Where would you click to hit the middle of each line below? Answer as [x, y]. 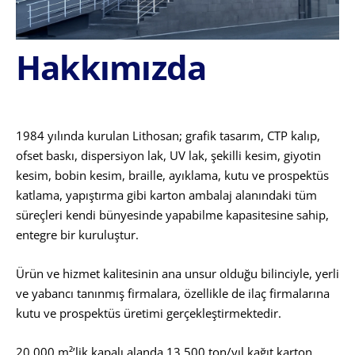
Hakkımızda [111, 67]
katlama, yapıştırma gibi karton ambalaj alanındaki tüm [166, 195]
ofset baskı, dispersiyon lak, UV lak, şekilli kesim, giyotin [168, 156]
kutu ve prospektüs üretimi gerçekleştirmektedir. [149, 313]
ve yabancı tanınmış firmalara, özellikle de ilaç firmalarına [173, 294]
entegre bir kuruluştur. [77, 235]
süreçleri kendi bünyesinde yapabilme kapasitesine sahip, [172, 215]
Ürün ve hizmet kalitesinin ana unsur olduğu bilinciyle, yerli [177, 274]
